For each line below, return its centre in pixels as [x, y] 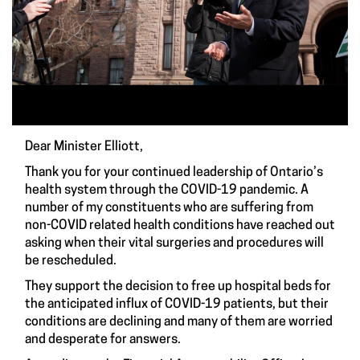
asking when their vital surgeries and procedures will [174, 244]
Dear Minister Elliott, [84, 147]
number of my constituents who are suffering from [169, 209]
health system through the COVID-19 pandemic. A [167, 191]
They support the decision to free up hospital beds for [178, 287]
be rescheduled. [71, 262]
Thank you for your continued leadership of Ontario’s [174, 173]
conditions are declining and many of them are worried [179, 323]
